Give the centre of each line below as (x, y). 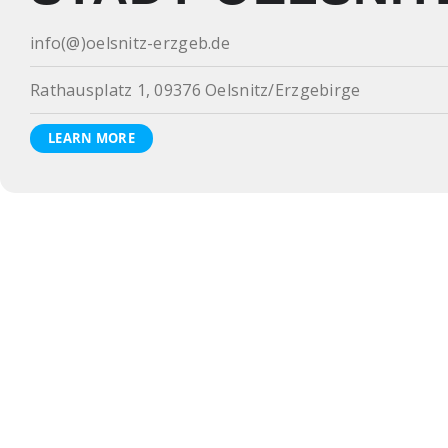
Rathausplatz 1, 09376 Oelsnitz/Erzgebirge (195, 90)
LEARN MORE (91, 138)
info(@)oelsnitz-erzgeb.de (130, 43)
